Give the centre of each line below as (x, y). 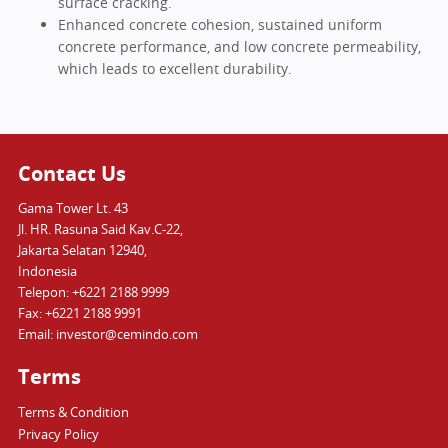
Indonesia (47, 270)
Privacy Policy (58, 433)
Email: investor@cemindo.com (107, 333)
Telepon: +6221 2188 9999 (93, 291)
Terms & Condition (73, 411)
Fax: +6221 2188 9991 (79, 312)
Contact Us (71, 173)
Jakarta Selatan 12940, (82, 249)
